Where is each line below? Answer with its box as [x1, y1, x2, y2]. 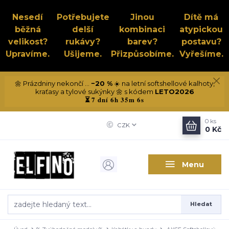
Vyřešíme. [179, 49, 223, 59]
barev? [127, 37, 157, 47]
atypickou [179, 25, 223, 34]
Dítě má [184, 12, 219, 22]
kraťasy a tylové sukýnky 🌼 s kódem [35, 87, 155, 96]
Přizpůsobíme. [110, 49, 174, 59]
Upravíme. [6, 49, 50, 59]
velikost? [8, 37, 48, 47]
